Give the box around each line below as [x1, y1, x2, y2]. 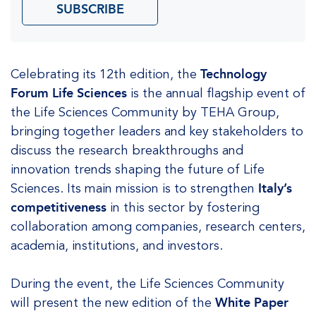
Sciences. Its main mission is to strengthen [11, 181, 258, 196]
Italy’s [258, 181, 292, 196]
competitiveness [11, 200, 107, 215]
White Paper [215, 295, 288, 310]
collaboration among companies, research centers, [11, 219, 305, 234]
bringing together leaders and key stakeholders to [11, 123, 303, 139]
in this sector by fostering [107, 200, 260, 215]
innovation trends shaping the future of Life [11, 162, 265, 177]
